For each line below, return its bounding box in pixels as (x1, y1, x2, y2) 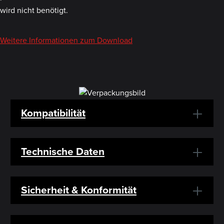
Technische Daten (21, 143, 104, 159)
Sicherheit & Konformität (21, 181, 136, 197)
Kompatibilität (21, 104, 85, 120)
